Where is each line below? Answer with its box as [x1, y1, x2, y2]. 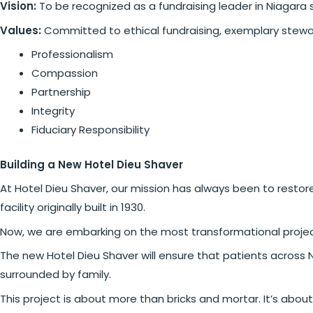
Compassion [31, 66, 98, 80]
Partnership [31, 85, 91, 99]
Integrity [31, 103, 75, 118]
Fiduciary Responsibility [31, 122, 150, 137]
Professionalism [31, 47, 113, 61]
